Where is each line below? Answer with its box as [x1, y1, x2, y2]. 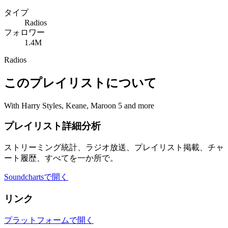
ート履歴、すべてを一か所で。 [4, 154, 118, 163]
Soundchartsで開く [4, 173, 68, 182]
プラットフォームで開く [4, 215, 94, 224]
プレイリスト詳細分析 [4, 121, 101, 132]
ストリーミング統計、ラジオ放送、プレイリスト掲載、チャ [4, 143, 224, 152]
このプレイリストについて [4, 76, 157, 90]
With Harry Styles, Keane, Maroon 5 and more [4, 101, 154, 110]
